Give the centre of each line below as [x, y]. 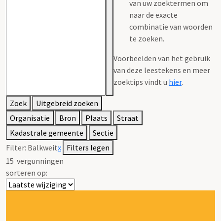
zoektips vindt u [141, 82]
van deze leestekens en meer [162, 70]
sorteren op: [27, 172]
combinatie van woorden [171, 26]
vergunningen [39, 161]
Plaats [96, 118]
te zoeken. [147, 38]
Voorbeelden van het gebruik [162, 58]
